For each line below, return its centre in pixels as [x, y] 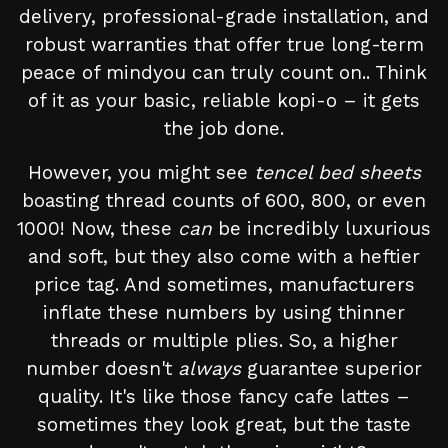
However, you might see [140, 173]
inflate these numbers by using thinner [224, 313]
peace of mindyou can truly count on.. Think [224, 73]
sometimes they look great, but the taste [224, 425]
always [209, 369]
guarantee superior [331, 369]
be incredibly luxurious [321, 229]
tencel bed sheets [337, 173]
